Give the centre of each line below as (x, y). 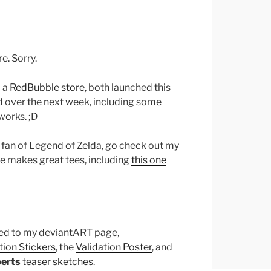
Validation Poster (114, 247)
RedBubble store (47, 88)
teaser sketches (58, 262)
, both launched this (128, 88)
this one (149, 160)
